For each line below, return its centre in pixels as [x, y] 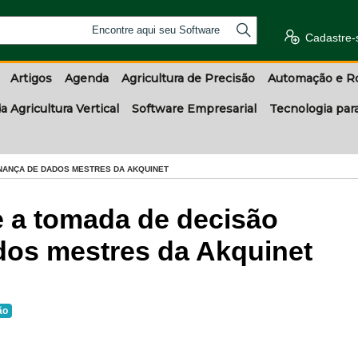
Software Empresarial [194, 109]
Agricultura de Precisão [188, 78]
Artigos [31, 78]
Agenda [87, 78]
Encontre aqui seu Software [156, 30]
